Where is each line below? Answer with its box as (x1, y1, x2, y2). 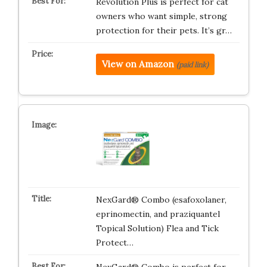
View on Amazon (101, 58, 174, 70)
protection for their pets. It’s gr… (95, 25, 232, 36)
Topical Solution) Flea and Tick (95, 223, 219, 234)
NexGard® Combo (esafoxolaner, (95, 194, 226, 205)
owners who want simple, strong (95, 11, 227, 21)
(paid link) (176, 60, 209, 69)
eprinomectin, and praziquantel (95, 209, 220, 219)
